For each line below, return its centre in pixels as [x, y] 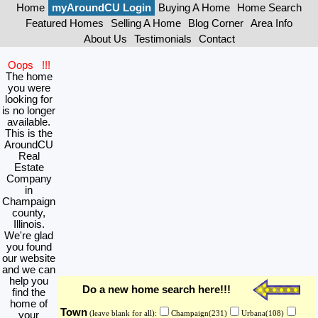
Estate [29, 167]
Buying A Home [194, 8]
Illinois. [29, 224]
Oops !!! [29, 65]
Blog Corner [216, 23]
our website [29, 258]
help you [29, 281]
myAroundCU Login [102, 8]
